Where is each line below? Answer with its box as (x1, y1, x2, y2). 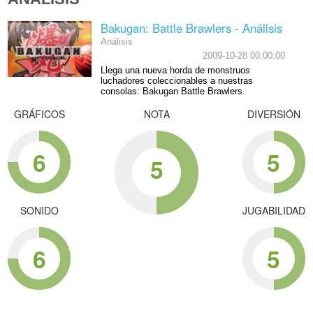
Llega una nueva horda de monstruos (100, 66, 250, 76)
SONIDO (20, 203, 59, 218)
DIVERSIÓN (247, 107, 300, 122)
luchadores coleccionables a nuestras (100, 76, 253, 87)
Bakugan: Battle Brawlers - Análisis (100, 20, 282, 37)
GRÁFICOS (13, 107, 65, 122)
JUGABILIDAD (242, 203, 305, 218)
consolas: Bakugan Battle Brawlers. (100, 87, 245, 97)
